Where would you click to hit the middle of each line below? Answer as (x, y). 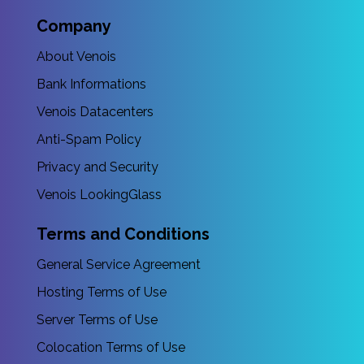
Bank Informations (91, 84)
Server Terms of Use (97, 320)
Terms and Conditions (123, 234)
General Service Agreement (119, 264)
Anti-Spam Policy (89, 139)
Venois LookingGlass (99, 195)
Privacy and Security (97, 167)
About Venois (76, 56)
